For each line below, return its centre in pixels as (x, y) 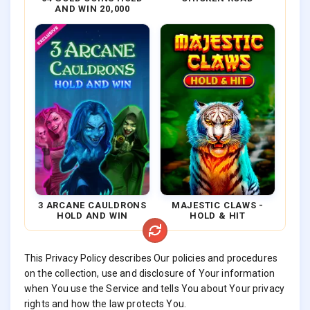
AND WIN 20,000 (92, 8)
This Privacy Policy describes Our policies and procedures (151, 258)
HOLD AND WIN (92, 216)
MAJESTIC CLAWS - (218, 206)
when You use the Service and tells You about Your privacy (154, 289)
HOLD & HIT (218, 216)
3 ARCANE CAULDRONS (92, 206)
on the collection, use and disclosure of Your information (149, 274)
